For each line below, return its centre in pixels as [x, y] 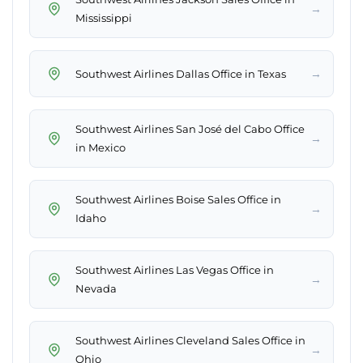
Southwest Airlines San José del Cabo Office [190, 129]
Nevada [96, 289]
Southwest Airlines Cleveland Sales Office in [190, 341]
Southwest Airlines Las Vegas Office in [175, 270]
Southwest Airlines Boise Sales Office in [178, 200]
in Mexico [100, 148]
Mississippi [104, 18]
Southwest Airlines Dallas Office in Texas [181, 73]
